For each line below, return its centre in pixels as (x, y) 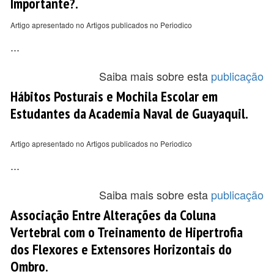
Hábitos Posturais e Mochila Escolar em (114, 96)
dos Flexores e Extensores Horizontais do (121, 249)
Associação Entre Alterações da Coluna (113, 215)
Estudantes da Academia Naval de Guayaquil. (129, 113)
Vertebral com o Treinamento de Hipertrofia (127, 232)
